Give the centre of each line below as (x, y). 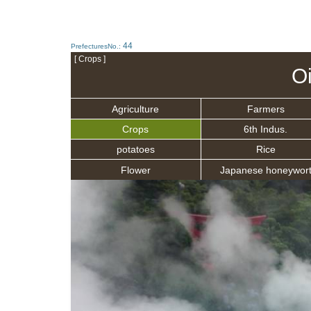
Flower (135, 170)
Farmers (266, 109)
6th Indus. (266, 129)
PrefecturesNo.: (97, 47)
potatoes (135, 150)
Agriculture (136, 109)
